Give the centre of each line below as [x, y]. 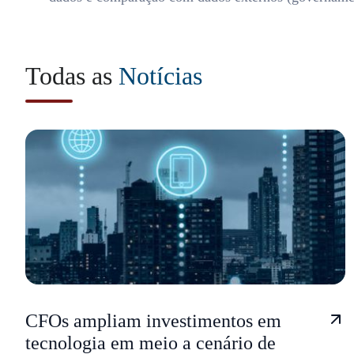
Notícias [160, 76]
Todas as [72, 76]
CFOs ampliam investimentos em [153, 321]
